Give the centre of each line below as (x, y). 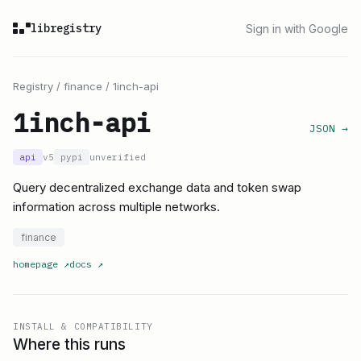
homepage (35, 264)
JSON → (329, 129)
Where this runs (69, 344)
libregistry (66, 28)
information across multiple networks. (116, 207)
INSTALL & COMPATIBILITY (83, 326)
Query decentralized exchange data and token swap (157, 187)
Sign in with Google (297, 28)
